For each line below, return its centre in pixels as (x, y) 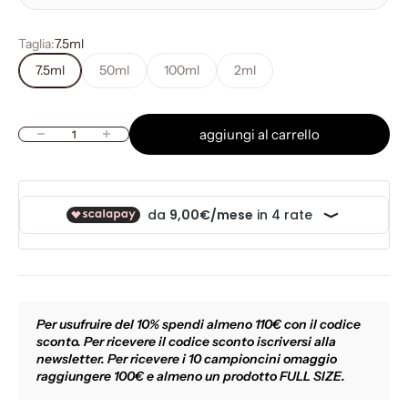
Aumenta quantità (135, 134)
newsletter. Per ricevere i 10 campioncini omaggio (187, 358)
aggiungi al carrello (260, 134)
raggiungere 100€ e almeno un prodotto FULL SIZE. (191, 376)
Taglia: (36, 43)
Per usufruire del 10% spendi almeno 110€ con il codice (199, 324)
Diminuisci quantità (73, 134)
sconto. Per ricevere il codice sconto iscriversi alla (186, 341)
